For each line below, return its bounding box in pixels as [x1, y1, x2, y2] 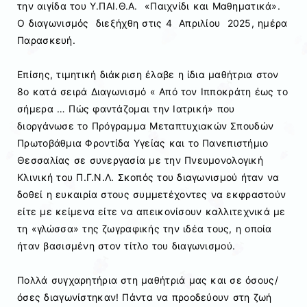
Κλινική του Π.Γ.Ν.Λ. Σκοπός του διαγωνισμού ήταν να [17, 171, 280, 184]
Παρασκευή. [17, 34, 75, 47]
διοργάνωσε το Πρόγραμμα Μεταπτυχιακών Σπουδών [17, 120, 274, 132]
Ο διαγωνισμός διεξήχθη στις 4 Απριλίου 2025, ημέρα [17, 17, 288, 29]
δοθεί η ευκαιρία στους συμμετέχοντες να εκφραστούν [17, 188, 286, 201]
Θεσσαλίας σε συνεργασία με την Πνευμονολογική [17, 154, 263, 167]
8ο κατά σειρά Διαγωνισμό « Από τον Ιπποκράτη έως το [17, 86, 288, 98]
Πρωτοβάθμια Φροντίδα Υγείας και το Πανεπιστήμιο [17, 137, 269, 149]
